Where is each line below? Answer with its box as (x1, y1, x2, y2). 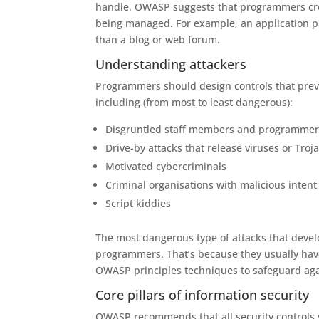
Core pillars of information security (95, 286, 310, 303)
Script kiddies (105, 197, 172, 210)
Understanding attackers (95, 56, 247, 73)
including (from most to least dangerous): (95, 95, 293, 109)
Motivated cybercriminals (105, 159, 227, 173)
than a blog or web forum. (95, 33, 221, 46)
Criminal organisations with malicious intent (105, 178, 318, 192)
